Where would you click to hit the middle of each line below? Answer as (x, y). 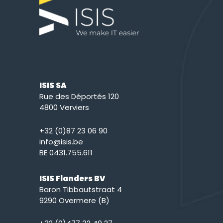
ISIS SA (53, 86)
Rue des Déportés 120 (79, 97)
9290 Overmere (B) (74, 200)
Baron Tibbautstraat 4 (81, 189)
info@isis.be (61, 141)
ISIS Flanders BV (72, 178)
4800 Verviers (64, 108)
